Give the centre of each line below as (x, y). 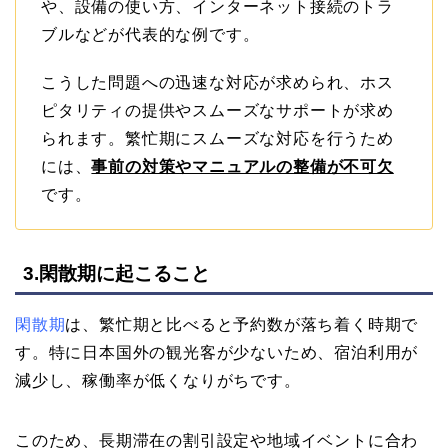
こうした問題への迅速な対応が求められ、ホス (217, 82)
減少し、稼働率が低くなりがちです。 (158, 380)
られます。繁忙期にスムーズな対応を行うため (217, 138)
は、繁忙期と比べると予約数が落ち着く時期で (242, 324)
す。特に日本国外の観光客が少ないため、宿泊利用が (217, 352)
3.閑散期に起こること (116, 273)
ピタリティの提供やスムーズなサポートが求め (217, 110)
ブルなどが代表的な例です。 (150, 34)
